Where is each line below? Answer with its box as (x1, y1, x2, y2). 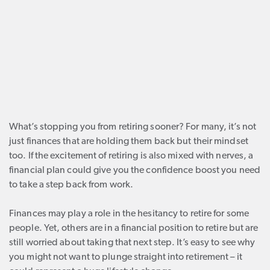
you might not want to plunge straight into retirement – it (9, 253, 242, 262)
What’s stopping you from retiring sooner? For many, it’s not (9, 122, 257, 132)
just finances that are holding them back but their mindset (9, 137, 248, 146)
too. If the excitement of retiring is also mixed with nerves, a (9, 151, 254, 161)
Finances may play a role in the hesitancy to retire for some (9, 209, 250, 219)
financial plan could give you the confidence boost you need (9, 166, 260, 175)
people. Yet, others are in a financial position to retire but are (9, 224, 259, 233)
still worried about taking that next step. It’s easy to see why (9, 238, 256, 248)
